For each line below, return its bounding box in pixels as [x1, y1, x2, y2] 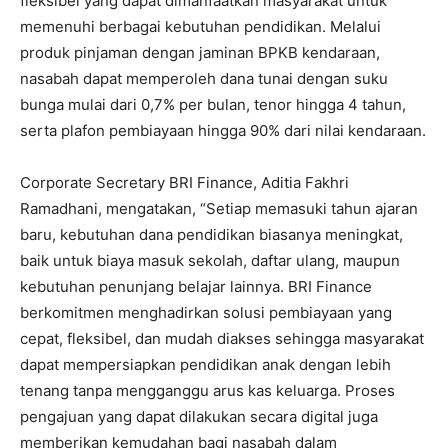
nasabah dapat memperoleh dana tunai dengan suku [20, 68, 388, 88]
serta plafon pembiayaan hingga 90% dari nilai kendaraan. [20, 120, 426, 140]
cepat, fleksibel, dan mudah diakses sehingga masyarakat [20, 328, 424, 348]
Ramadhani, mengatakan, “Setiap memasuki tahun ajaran [20, 198, 418, 218]
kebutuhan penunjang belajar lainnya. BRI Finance [20, 276, 372, 296]
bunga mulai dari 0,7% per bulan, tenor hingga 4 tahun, [20, 94, 406, 114]
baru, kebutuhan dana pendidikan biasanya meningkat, [20, 224, 403, 244]
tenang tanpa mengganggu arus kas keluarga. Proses [20, 380, 395, 400]
